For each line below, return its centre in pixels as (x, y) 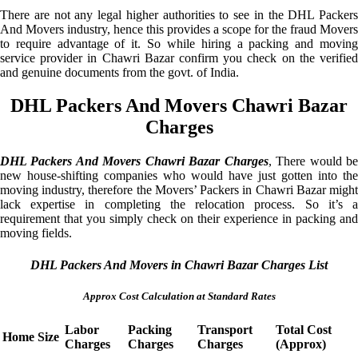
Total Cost (304, 329)
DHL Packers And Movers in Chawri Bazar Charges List (179, 265)
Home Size (31, 336)
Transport (225, 329)
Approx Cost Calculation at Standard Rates (179, 296)
